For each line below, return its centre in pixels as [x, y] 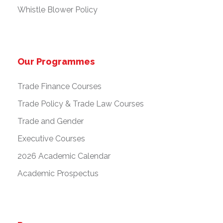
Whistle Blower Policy [57, 10]
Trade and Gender [51, 121]
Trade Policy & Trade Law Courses [81, 104]
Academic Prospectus [58, 174]
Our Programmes [56, 62]
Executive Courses [51, 139]
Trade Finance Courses [59, 87]
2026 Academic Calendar [64, 156]
